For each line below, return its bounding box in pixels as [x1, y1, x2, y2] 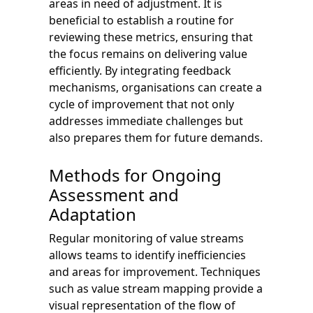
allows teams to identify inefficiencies [49, 247, 246, 263]
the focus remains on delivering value [49, 45, 247, 61]
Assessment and [49, 182, 179, 206]
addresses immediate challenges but [49, 112, 243, 129]
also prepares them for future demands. [49, 129, 263, 145]
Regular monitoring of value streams [49, 230, 244, 246]
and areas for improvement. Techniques [49, 263, 261, 279]
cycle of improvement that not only [49, 96, 234, 112]
